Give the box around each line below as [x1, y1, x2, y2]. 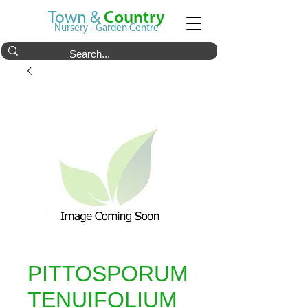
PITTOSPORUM [27, 261, 188, 286]
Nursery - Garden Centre [54, 23, 159, 34]
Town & [48, 10, 104, 27]
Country [104, 10, 165, 27]
